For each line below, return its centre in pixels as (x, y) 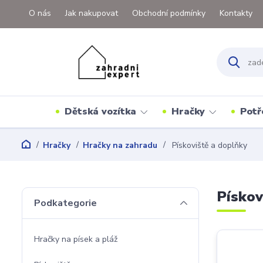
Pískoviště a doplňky (208, 145)
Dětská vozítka (100, 112)
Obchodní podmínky (169, 13)
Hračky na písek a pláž (76, 239)
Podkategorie (65, 203)
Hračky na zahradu (120, 145)
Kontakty (236, 13)
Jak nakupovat (92, 13)
